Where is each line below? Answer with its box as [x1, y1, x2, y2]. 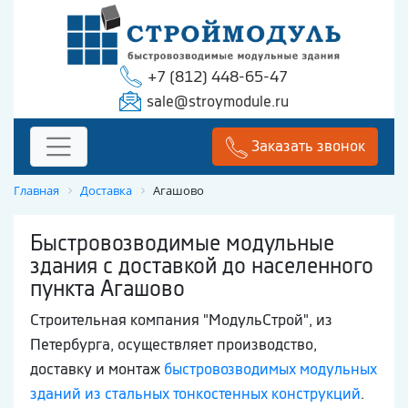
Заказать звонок [250, 136, 365, 157]
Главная [14, 182, 59, 199]
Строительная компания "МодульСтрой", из [30, 310, 332, 331]
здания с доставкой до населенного [30, 251, 373, 280]
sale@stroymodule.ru [147, 91, 289, 111]
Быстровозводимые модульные [30, 229, 334, 257]
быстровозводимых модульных [164, 359, 377, 380]
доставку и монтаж [30, 359, 164, 380]
